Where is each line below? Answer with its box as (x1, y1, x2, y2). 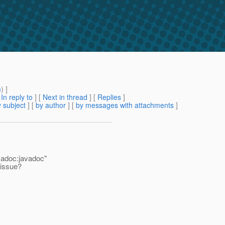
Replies (97, 92, 121, 102)
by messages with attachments (76, 100, 174, 110)
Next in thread (43, 92, 87, 102)
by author (36, 100, 66, 110)
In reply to (1, 92, 33, 102)
